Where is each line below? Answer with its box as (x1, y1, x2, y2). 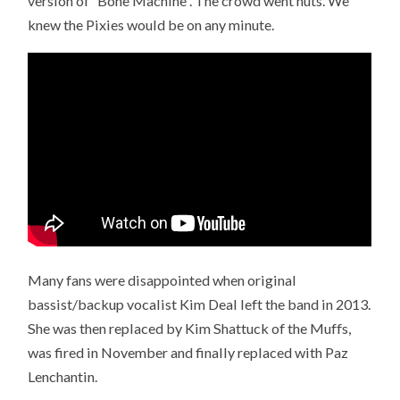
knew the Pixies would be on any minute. (28, 15, 275, 33)
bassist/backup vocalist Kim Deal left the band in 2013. (28, 295, 371, 312)
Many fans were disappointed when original (28, 271, 297, 288)
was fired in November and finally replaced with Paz (28, 343, 349, 361)
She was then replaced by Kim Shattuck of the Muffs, (28, 319, 352, 337)
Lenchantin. (28, 367, 98, 385)
